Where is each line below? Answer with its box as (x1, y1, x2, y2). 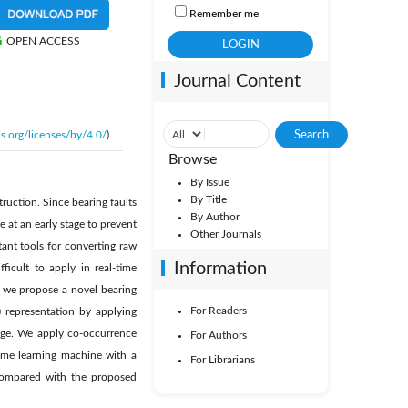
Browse (168, 152, 217, 167)
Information (173, 260, 267, 278)
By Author (189, 211, 240, 222)
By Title (189, 194, 227, 205)
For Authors (189, 330, 247, 341)
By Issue (189, 177, 229, 188)
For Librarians (189, 354, 255, 365)
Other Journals (189, 229, 261, 240)
